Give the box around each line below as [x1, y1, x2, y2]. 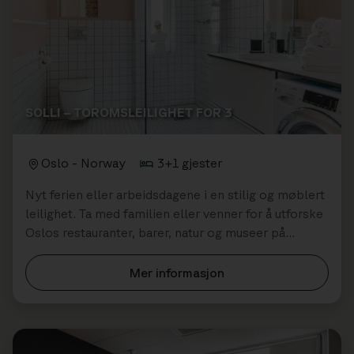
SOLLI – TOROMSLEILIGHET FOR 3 [25, 104, 232, 119]
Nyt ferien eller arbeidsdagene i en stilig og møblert [25, 186, 325, 201]
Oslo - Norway [41, 155, 126, 170]
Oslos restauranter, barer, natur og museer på [25, 224, 285, 239]
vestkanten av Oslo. [25, 243, 139, 258]
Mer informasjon [130, 265, 224, 280]
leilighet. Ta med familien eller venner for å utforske [25, 205, 323, 220]
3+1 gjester [157, 155, 222, 170]
